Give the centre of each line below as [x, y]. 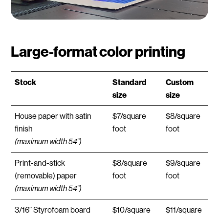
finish [24, 129]
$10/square [132, 210]
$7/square [130, 116]
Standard [130, 82]
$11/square [184, 210]
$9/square [183, 163]
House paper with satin [53, 116]
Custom [180, 82]
